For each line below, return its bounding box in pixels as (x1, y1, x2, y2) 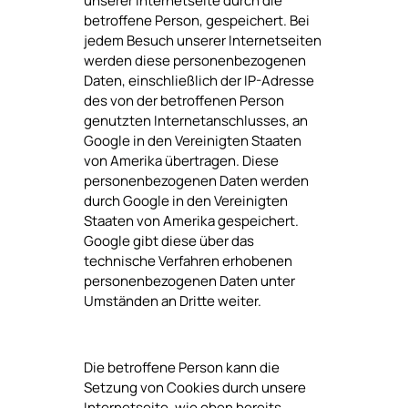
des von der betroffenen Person (83, 91, 284, 111)
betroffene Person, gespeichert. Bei (83, 11, 310, 31)
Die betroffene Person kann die (83, 357, 280, 377)
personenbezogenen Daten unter (83, 271, 295, 291)
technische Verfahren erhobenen (83, 251, 292, 271)
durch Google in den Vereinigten (83, 191, 288, 211)
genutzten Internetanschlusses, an (83, 111, 308, 131)
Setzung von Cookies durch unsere (83, 377, 306, 397)
